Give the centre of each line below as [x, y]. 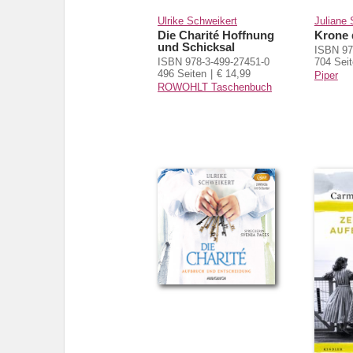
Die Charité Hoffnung [216, 35]
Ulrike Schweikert [197, 20]
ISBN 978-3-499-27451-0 [214, 61]
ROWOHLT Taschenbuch [215, 87]
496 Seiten [182, 73]
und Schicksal [196, 46]
